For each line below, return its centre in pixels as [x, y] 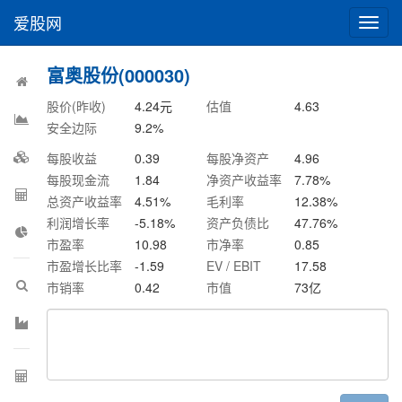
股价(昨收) [77, 106]
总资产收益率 [85, 201]
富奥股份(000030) [119, 75]
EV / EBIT [234, 266]
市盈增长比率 [85, 266]
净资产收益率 [245, 179]
